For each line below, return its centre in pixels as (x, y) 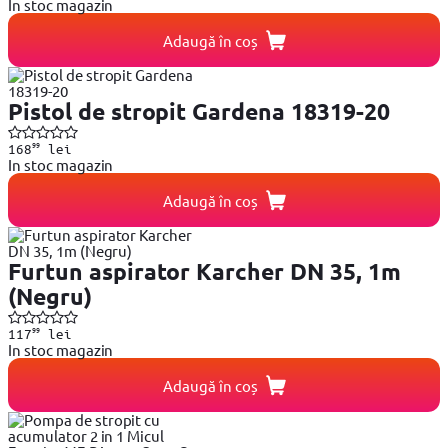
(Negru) (50, 297)
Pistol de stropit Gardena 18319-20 (199, 112)
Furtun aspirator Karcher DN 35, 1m (204, 272)
